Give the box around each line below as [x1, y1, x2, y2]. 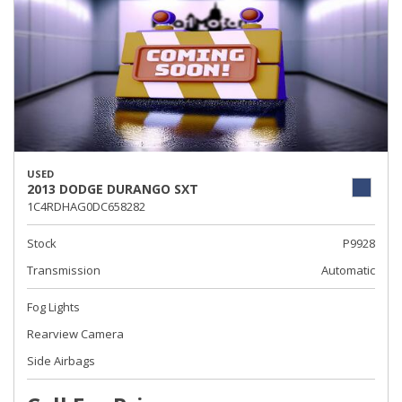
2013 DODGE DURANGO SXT [27, 180, 198, 197]
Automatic [321, 262, 375, 278]
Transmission [27, 262, 100, 278]
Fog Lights [27, 299, 80, 315]
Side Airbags [27, 353, 95, 369]
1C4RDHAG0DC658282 [27, 198, 145, 214]
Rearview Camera [27, 326, 124, 342]
